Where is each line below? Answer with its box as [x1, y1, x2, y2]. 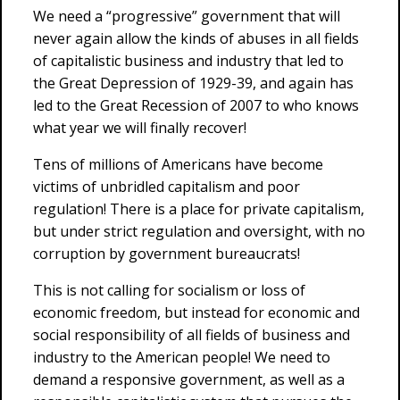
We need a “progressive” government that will [33, 6, 340, 26]
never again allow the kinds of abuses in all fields [33, 29, 359, 48]
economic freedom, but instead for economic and [33, 303, 360, 322]
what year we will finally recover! [33, 118, 246, 137]
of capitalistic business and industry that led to [33, 51, 344, 71]
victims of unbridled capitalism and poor [33, 177, 300, 196]
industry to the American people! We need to [33, 347, 330, 367]
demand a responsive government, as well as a [33, 370, 345, 389]
